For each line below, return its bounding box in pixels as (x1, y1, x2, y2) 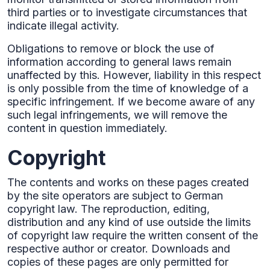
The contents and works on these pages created (7, 176, 249, 189)
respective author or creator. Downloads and (7, 242, 230, 255)
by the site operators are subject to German (7, 189, 223, 202)
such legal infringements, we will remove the (7, 108, 227, 121)
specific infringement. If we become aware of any (7, 95, 255, 108)
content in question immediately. (7, 122, 168, 134)
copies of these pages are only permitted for (7, 256, 228, 268)
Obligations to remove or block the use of (7, 42, 215, 55)
